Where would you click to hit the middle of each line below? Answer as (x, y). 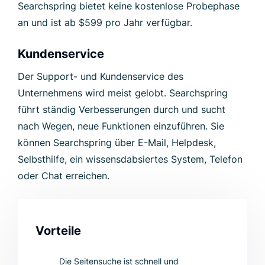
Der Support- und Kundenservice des (101, 76)
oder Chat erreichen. (64, 175)
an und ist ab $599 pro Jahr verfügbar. (105, 22)
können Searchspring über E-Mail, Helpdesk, (117, 142)
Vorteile (58, 230)
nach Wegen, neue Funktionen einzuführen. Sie (121, 126)
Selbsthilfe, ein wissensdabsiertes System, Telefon (130, 159)
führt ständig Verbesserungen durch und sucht (122, 109)
